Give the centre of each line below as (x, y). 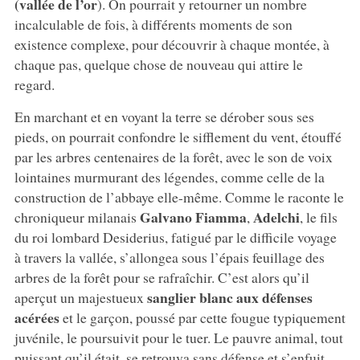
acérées (37, 317)
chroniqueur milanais (77, 217)
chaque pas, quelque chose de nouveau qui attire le (158, 64)
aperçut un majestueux (80, 297)
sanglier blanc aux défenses (229, 297)
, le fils (318, 217)
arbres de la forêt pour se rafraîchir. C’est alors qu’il (162, 277)
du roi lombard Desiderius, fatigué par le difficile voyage (175, 237)
